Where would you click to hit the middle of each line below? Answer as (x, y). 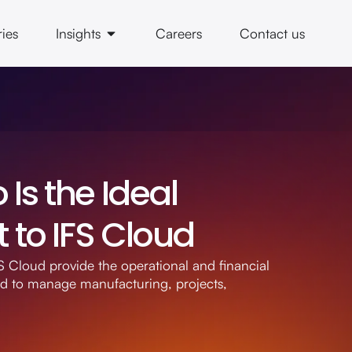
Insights (78, 33)
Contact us (272, 33)
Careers (179, 33)
